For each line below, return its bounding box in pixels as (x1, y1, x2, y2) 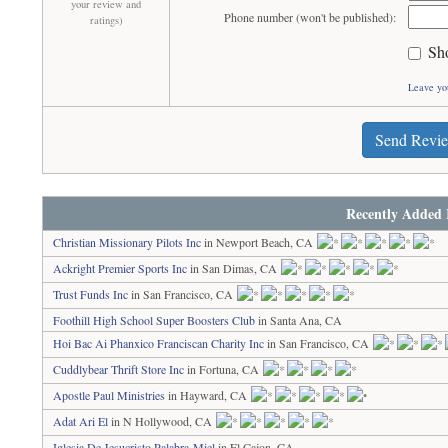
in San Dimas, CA (187, 260, 281, 276)
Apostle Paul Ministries (53, 387, 166, 403)
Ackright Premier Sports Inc (53, 260, 188, 276)
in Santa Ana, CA (255, 312, 343, 328)
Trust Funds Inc (53, 286, 129, 302)
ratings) (89, 13, 123, 27)
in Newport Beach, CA (201, 234, 317, 250)
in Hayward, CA (165, 387, 251, 403)
